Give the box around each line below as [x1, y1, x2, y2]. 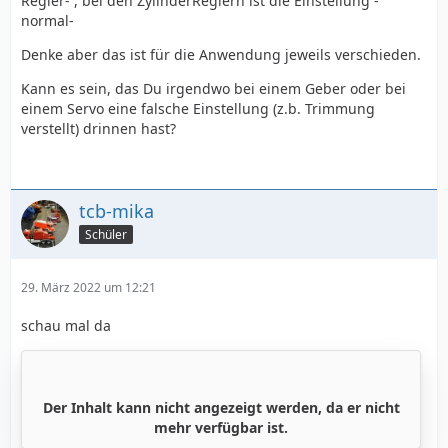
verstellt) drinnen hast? [21, 119, 176, 138]
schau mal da [21, 316, 111, 335]
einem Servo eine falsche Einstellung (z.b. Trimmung [21, 99, 375, 118]
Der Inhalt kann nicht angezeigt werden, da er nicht [42, 398, 400, 417]
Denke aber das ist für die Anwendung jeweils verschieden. [21, 45, 421, 64]
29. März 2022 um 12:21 [21, 279, 156, 296]
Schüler [85, 225, 127, 243]
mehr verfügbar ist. [154, 418, 288, 437]
